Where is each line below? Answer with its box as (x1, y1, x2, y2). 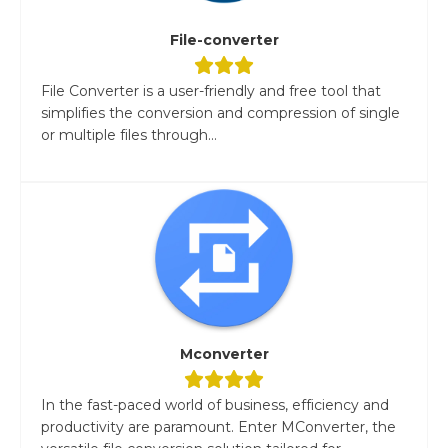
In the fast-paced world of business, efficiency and (41, 395, 389, 414)
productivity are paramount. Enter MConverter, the (41, 417, 396, 436)
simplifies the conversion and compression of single (41, 103, 400, 122)
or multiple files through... (41, 125, 217, 144)
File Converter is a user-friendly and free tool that (41, 81, 381, 100)
